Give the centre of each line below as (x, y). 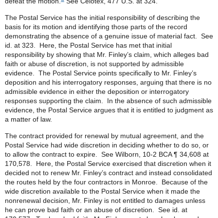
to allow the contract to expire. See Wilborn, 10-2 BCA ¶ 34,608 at (107, 154)
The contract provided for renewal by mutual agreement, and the (104, 136)
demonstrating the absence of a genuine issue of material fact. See (109, 36)
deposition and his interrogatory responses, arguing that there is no (108, 82)
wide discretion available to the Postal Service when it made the (102, 191)
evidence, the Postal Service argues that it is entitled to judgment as (109, 110)
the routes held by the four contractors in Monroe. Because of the (106, 182)
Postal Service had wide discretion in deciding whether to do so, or (107, 145)
